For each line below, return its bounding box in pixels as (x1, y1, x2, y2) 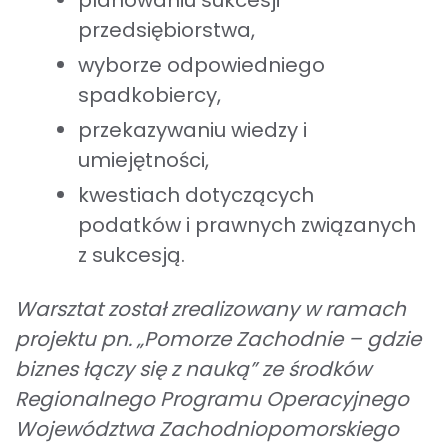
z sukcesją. (78, 240, 185, 269)
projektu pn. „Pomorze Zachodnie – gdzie (15, 324, 421, 353)
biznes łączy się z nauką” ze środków (15, 354, 371, 383)
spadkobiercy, (78, 80, 221, 109)
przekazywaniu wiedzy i (78, 115, 307, 144)
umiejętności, (78, 145, 209, 174)
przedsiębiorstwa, (78, 15, 255, 44)
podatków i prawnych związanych (78, 210, 416, 239)
